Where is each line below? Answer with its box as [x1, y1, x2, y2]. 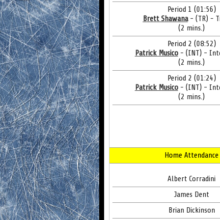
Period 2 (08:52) [167, 39, 216, 48]
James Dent [174, 190, 209, 199]
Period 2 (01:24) [167, 74, 216, 82]
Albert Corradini [167, 174, 216, 183]
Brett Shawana [142, 14, 188, 23]
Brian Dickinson [168, 206, 215, 215]
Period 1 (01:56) [167, 5, 216, 14]
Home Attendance [165, 151, 219, 160]
